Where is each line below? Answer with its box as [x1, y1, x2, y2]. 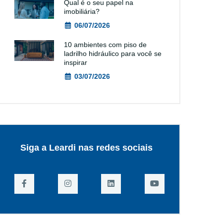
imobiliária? [64, 7, 100, 15]
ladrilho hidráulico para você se [64, 50, 162, 57]
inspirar [64, 58, 87, 66]
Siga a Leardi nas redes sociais [20, 143, 153, 153]
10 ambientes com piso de [64, 41, 147, 49]
